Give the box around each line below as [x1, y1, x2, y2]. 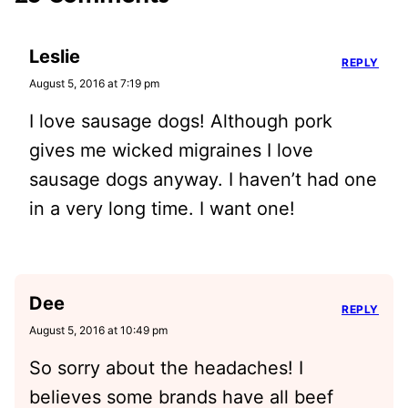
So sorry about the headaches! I [29, 356, 303, 379]
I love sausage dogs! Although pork [29, 109, 332, 132]
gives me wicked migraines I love [29, 138, 313, 161]
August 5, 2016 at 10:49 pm [29, 322, 168, 337]
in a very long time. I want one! [29, 197, 295, 219]
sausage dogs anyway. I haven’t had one [29, 168, 377, 190]
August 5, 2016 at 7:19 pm [29, 76, 159, 90]
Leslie [29, 45, 80, 67]
